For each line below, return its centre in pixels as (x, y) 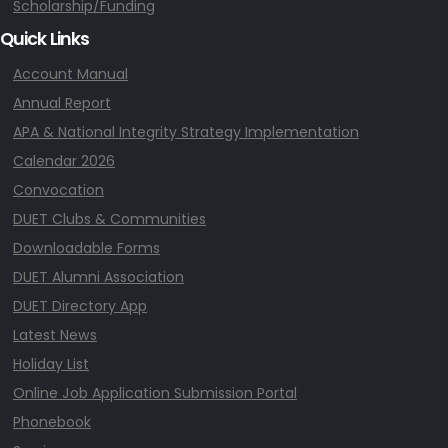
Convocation (58, 189)
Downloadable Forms (86, 247)
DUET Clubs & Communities (109, 218)
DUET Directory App (80, 305)
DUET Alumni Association (98, 276)
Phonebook (52, 421)
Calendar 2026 (64, 160)
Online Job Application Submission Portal (155, 392)
